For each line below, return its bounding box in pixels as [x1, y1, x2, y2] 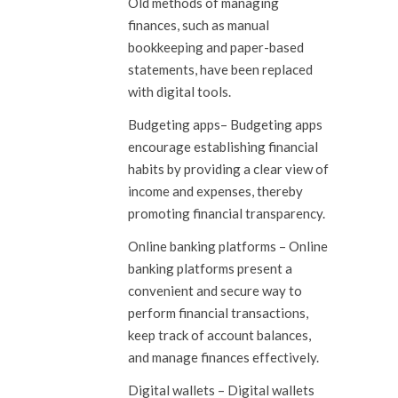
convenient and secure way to [128, 283, 302, 298]
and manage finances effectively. [128, 349, 319, 365]
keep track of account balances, [128, 327, 311, 343]
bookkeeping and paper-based [128, 39, 304, 55]
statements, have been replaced [128, 61, 313, 77]
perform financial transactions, [128, 305, 308, 321]
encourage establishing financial [128, 139, 318, 155]
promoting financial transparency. [128, 205, 325, 221]
